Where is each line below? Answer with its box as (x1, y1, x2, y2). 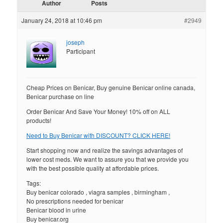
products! (26, 116, 52, 125)
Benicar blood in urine (26, 206, 87, 215)
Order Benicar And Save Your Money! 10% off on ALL (26, 107, 171, 116)
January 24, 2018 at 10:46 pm (21, 16, 103, 25)
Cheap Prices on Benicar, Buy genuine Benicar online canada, (26, 83, 196, 92)
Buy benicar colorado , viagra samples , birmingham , (26, 188, 170, 197)
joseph (66, 38, 85, 47)
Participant (66, 47, 96, 56)
